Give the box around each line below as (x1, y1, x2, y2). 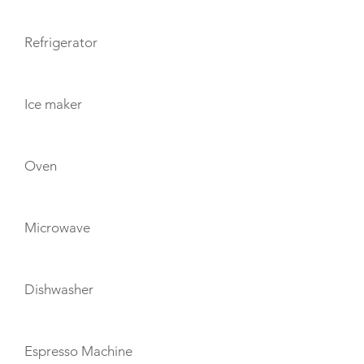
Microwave (24, 219, 90, 236)
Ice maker (24, 96, 82, 112)
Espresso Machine (24, 343, 132, 359)
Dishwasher (24, 281, 93, 297)
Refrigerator (24, 34, 97, 50)
